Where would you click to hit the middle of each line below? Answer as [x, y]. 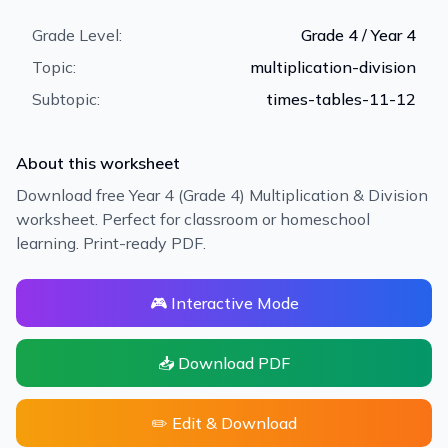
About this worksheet [98, 163]
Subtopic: [66, 99]
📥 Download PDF [224, 363]
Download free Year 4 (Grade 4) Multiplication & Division [222, 195]
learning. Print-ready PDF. [111, 243]
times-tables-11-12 [341, 99]
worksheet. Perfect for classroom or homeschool [193, 219]
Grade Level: [77, 35]
